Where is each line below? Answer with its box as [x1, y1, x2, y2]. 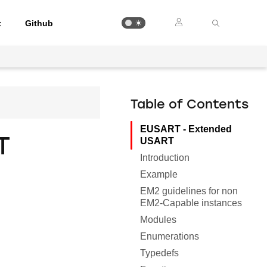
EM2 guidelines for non [140, 186, 238, 196]
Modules [140, 215, 176, 225]
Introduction [140, 153, 190, 163]
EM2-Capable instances [140, 198, 242, 208]
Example [140, 169, 178, 179]
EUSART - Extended [140, 124, 232, 134]
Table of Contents [131, 99, 249, 111]
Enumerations [140, 231, 199, 241]
